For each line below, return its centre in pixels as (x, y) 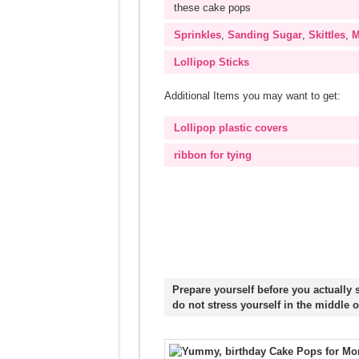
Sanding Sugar (264, 35)
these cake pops (212, 8)
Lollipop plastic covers (230, 128)
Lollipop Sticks (211, 62)
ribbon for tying (212, 155)
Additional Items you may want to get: (252, 96)
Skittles (327, 35)
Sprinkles (197, 35)
